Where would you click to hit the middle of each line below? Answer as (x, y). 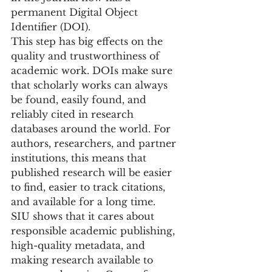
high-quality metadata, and (80, 245)
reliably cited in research (74, 114)
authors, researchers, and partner (95, 143)
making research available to (83, 260)
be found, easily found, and (80, 100)
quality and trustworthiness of (87, 56)
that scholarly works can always (91, 85)
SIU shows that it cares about (84, 216)
